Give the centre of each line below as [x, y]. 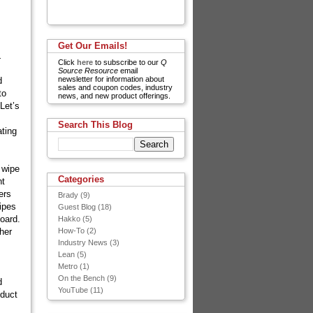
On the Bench [81, 278]
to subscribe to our [127, 62]
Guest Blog [77, 206]
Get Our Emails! [93, 45]
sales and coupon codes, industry [115, 87]
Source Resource [88, 70]
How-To [71, 230]
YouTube [73, 290]
